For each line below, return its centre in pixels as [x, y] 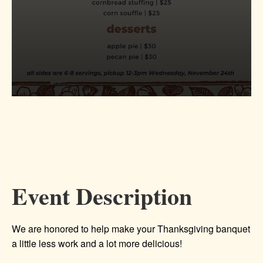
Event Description [102, 196]
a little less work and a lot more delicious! [97, 243]
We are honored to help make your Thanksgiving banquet [131, 229]
